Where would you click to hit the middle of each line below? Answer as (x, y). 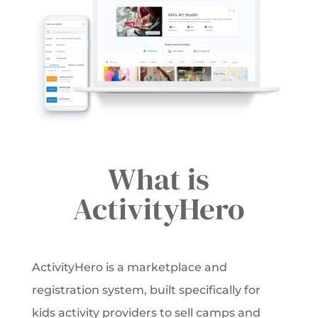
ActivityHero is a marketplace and (129, 268)
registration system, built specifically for (146, 290)
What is (159, 179)
